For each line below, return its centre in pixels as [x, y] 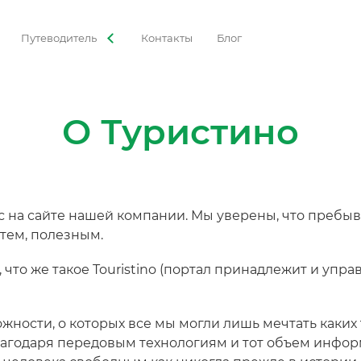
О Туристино [180, 132]
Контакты [167, 37]
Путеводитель [59, 37]
